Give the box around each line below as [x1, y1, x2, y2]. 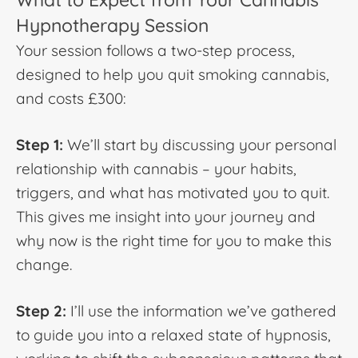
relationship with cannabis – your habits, [16, 159, 296, 179]
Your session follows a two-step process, [16, 41, 295, 61]
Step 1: [16, 135, 63, 155]
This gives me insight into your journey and [16, 207, 316, 227]
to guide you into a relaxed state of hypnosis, [16, 325, 331, 345]
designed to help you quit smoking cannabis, [16, 65, 329, 85]
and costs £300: [16, 89, 126, 109]
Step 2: [16, 301, 66, 321]
